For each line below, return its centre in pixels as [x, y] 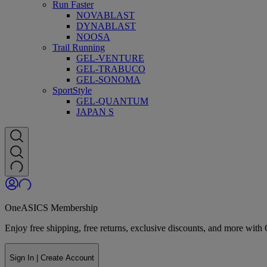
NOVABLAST [105, 15]
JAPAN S [95, 112]
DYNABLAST [106, 26]
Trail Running [79, 48]
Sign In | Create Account [52, 257]
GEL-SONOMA [108, 80]
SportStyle [72, 91]
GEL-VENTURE [110, 58]
